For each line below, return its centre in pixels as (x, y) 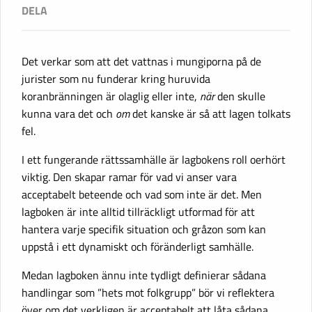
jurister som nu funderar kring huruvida (116, 78)
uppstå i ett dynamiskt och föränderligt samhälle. (138, 246)
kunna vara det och (69, 113)
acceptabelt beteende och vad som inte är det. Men (142, 194)
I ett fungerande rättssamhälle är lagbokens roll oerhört (154, 159)
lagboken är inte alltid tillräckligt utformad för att (138, 211)
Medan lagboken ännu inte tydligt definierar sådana (144, 275)
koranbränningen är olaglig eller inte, (111, 96)
